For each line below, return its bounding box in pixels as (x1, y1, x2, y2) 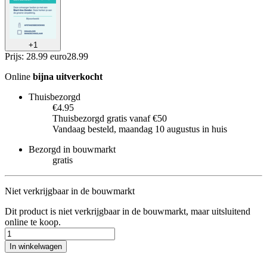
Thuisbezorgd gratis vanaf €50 (52, 113, 167, 123)
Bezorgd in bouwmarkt (29, 144, 116, 154)
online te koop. (5, 216, 61, 227)
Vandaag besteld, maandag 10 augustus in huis (52, 123, 227, 134)
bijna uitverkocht (33, 71, 103, 82)
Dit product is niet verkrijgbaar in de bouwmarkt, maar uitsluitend (5, 206, 250, 216)
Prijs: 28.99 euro (5, 51, 67, 61)
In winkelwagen (10, 241, 62, 251)
